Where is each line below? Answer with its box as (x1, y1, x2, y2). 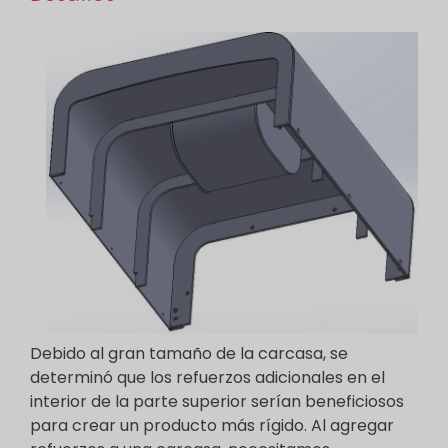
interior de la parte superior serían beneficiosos (30, 390, 404, 413)
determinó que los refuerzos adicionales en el (30, 366, 385, 389)
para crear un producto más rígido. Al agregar (30, 414, 394, 437)
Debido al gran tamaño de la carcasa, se (30, 342, 348, 365)
